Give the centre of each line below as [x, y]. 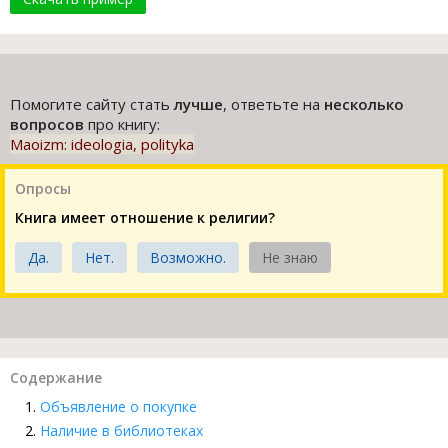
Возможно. [188, 258]
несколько [364, 104]
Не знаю [290, 258]
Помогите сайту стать [92, 104]
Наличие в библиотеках [121, 431]
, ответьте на [273, 104]
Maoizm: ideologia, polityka [102, 144]
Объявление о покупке [118, 407]
